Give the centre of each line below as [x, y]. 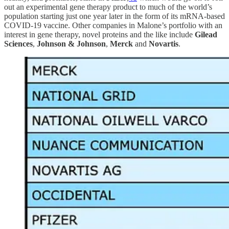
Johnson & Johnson [71, 43]
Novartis [164, 43]
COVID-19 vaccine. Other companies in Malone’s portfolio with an [113, 25]
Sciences [18, 43]
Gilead [205, 34]
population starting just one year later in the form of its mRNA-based [114, 16]
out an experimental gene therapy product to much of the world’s [108, 7]
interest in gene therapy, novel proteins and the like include [98, 34]
